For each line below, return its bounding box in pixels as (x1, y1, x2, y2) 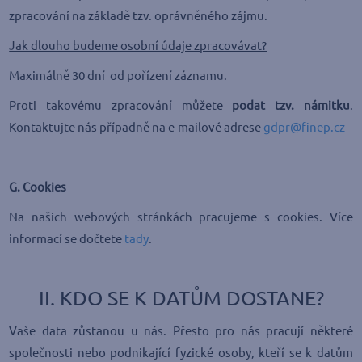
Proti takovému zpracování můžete (9, 99, 233, 112)
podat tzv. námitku (232, 99, 350, 112)
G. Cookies (9, 180, 67, 194)
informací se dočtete (9, 232, 125, 246)
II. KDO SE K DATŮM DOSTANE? (38, 287, 324, 309)
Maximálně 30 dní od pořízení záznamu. (9, 69, 228, 82)
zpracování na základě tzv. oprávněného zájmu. (9, 9, 268, 23)
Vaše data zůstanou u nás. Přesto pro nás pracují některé (9, 324, 353, 338)
